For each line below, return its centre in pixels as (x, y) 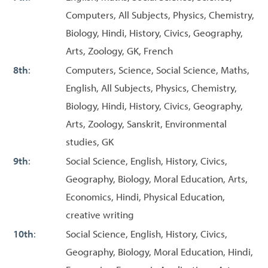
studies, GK (90, 141)
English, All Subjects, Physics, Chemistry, (151, 87)
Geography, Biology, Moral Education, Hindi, (159, 251)
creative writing (100, 214)
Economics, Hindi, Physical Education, (145, 196)
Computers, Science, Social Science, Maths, (158, 69)
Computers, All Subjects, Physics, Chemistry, (160, 14)
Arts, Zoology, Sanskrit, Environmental (146, 123)
